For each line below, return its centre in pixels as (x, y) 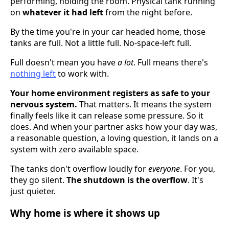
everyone (164, 168)
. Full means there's (171, 62)
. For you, (198, 168)
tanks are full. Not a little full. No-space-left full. (101, 43)
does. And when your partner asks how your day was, (114, 127)
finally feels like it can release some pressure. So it (107, 115)
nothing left (33, 73)
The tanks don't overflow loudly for (79, 168)
